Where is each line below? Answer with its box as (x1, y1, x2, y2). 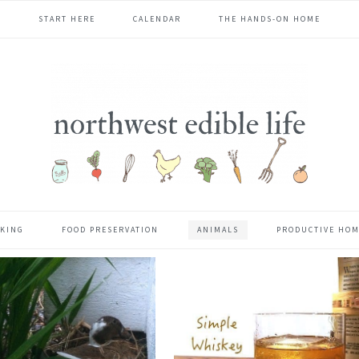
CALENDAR (133, 14, 181, 24)
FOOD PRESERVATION (62, 224, 159, 235)
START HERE (38, 14, 95, 24)
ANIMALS (196, 224, 239, 235)
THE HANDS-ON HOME (219, 14, 321, 24)
